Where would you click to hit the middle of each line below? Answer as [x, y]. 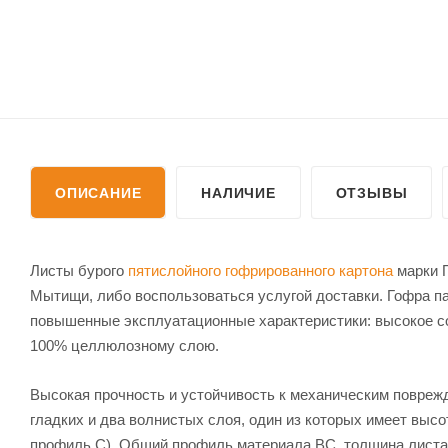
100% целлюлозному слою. [124, 345]
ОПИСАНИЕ [98, 192]
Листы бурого [79, 270]
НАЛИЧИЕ [238, 192]
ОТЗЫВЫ [371, 192]
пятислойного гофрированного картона [260, 270]
